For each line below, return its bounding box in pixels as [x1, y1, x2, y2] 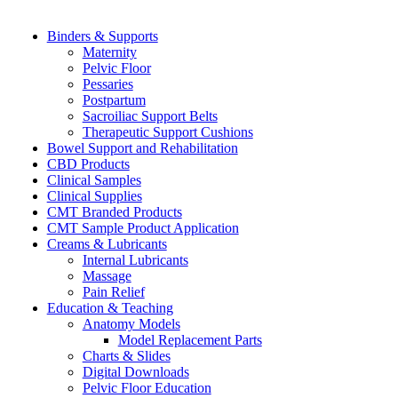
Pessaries [82, 76, 133, 92]
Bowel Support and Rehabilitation [46, 139, 238, 155]
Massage [82, 267, 131, 283]
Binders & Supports [46, 28, 158, 44]
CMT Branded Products [46, 203, 182, 219]
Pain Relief [82, 283, 145, 299]
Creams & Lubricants [46, 235, 167, 251]
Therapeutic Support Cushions [82, 123, 253, 139]
